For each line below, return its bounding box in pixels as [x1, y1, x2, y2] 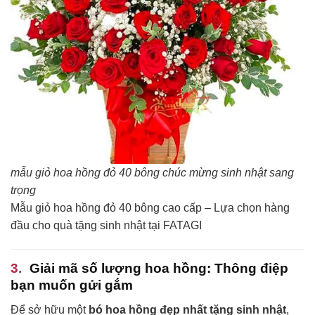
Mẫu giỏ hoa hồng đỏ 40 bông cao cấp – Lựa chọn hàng [11, 202, 290, 214]
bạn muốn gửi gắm [11, 278, 133, 292]
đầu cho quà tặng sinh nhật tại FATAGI [11, 219, 202, 232]
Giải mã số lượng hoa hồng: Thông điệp [30, 261, 288, 276]
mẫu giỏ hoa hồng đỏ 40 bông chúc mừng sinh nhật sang [11, 167, 294, 179]
